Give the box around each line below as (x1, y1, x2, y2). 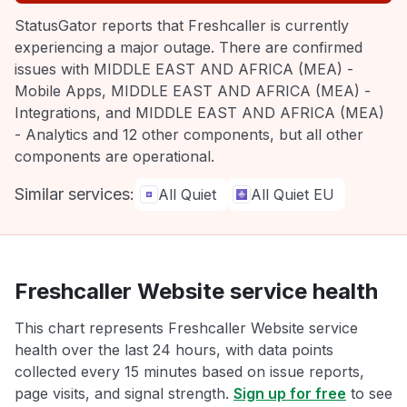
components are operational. (15, 147, 214, 165)
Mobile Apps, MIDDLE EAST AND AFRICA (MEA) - (15, 82, 371, 100)
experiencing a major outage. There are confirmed (15, 38, 362, 56)
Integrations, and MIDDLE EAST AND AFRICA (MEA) (15, 104, 384, 122)
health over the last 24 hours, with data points (15, 341, 333, 359)
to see (346, 384, 392, 402)
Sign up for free (233, 384, 346, 402)
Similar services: (15, 184, 134, 203)
